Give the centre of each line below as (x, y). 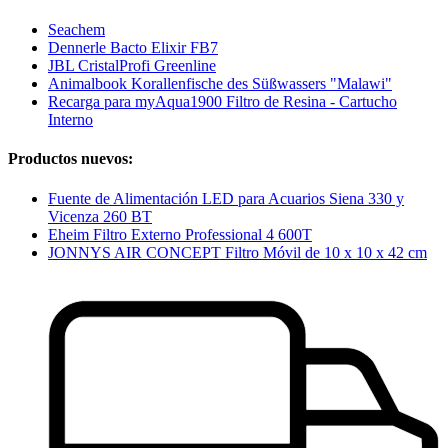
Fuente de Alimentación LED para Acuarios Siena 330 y (226, 198)
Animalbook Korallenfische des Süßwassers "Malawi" (220, 84)
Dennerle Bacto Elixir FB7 (133, 48)
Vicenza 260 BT (100, 216)
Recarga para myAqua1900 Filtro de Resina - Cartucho (222, 102)
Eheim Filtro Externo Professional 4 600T (180, 234)
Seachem (76, 30)
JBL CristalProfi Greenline (132, 66)
